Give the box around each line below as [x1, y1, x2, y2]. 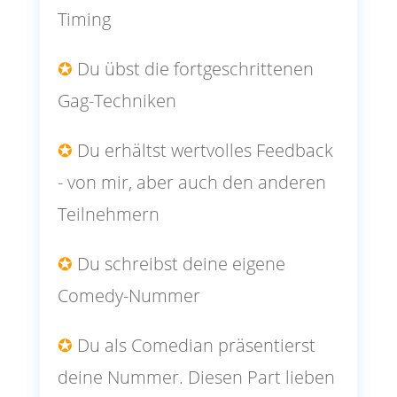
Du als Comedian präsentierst [72, 333, 315, 358]
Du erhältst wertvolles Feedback [72, 138, 333, 163]
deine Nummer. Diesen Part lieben [57, 365, 335, 390]
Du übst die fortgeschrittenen [72, 57, 314, 82]
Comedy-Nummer [57, 284, 200, 308]
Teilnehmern [57, 202, 160, 227]
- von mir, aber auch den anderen [57, 170, 326, 195]
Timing [57, 7, 111, 32]
